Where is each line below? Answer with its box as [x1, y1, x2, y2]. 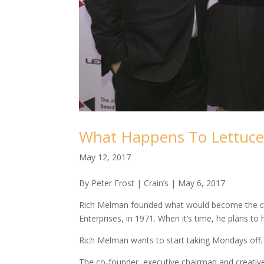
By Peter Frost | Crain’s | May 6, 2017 [79, 177, 226, 189]
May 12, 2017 [79, 151, 131, 163]
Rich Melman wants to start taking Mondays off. [79, 235, 263, 246]
